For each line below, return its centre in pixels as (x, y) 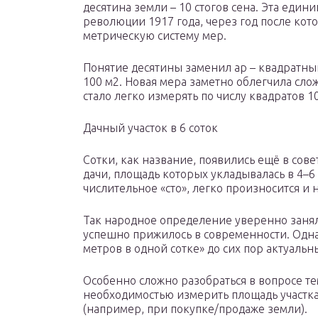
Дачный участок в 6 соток (150, 128)
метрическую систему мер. (155, 36)
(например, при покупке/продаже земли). (195, 309)
